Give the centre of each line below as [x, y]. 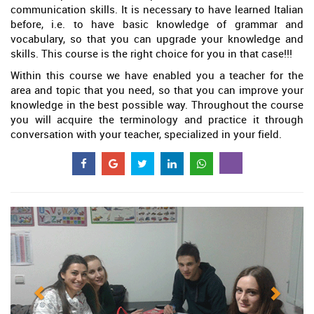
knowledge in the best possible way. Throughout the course [157, 104]
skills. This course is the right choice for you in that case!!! [151, 53]
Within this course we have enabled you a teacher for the [157, 75]
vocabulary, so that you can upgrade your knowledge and [157, 39]
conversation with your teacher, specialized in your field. [146, 134]
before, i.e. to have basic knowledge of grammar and [157, 24]
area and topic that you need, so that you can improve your [157, 90]
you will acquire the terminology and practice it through [157, 119]
